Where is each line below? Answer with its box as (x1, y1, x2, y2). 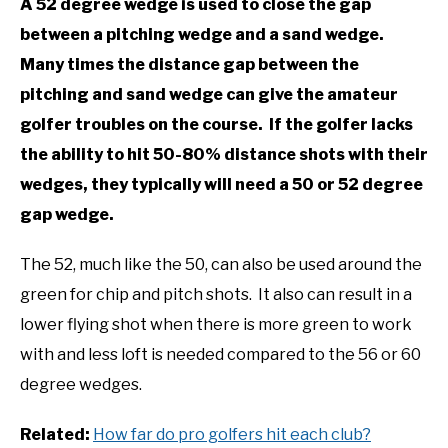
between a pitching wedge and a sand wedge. (20, 25, 387, 45)
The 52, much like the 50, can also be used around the (20, 255, 422, 275)
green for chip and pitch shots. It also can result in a (20, 285, 412, 305)
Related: (20, 425, 90, 445)
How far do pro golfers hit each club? (93, 425, 371, 445)
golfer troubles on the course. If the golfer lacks (20, 115, 413, 135)
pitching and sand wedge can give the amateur (20, 85, 398, 105)
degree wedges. (20, 375, 142, 395)
